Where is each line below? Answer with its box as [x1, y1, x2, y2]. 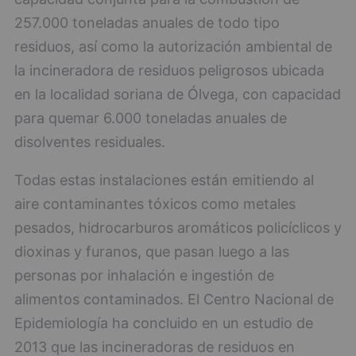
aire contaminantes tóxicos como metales [14, 195, 296, 212]
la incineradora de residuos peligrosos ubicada [14, 62, 324, 79]
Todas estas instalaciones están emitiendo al [14, 172, 314, 188]
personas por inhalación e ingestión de [14, 267, 274, 284]
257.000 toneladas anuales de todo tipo [14, 14, 280, 31]
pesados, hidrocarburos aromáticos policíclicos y [14, 219, 342, 236]
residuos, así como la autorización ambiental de [14, 38, 332, 55]
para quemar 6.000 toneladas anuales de [14, 110, 287, 126]
